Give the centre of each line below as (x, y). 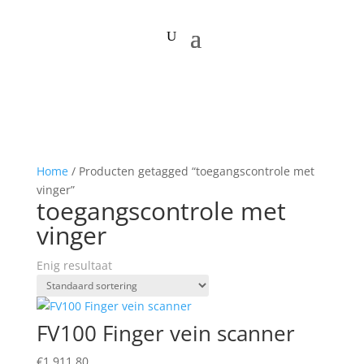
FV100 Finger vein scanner (165, 333)
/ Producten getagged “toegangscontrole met (191, 171)
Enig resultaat (74, 265)
